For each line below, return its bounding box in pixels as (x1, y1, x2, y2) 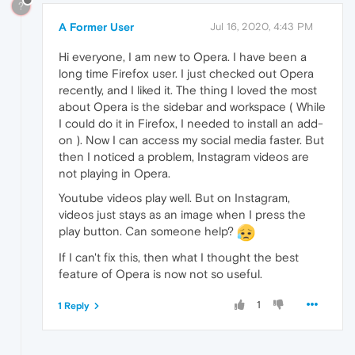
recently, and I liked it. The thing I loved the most (59, 82, 317, 97)
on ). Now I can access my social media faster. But (59, 132, 324, 147)
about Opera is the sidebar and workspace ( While (59, 99, 326, 113)
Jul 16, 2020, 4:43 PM (210, 20, 313, 32)
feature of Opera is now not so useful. (59, 266, 262, 281)
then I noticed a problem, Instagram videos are (59, 149, 309, 163)
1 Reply (58, 300, 90, 311)
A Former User (59, 20, 134, 33)
